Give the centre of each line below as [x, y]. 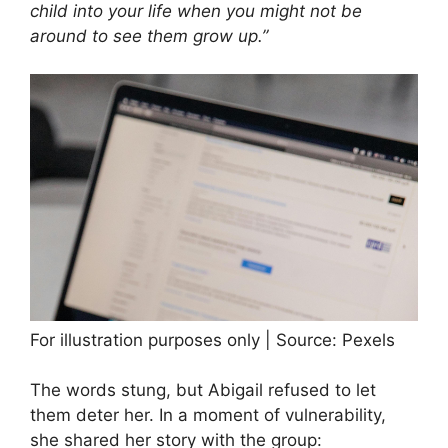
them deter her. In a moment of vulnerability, [208, 415]
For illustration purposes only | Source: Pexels [212, 339]
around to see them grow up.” [149, 35]
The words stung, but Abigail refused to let [203, 390]
